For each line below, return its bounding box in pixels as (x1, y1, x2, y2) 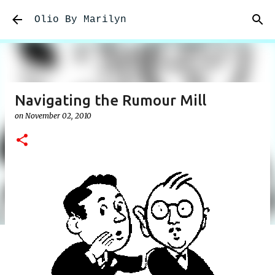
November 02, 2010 (25, 111, 91, 120)
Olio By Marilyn (34, 14, 126, 25)
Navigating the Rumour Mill (15, 92, 206, 109)
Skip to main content (91, 10, 184, 21)
